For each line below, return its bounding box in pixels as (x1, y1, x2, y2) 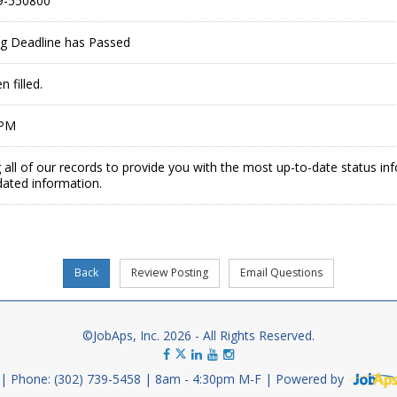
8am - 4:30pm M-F (155, 370, 265, 388)
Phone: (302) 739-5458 (11, 370, 144, 388)
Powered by (276, 370, 347, 388)
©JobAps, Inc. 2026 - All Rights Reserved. (82, 327, 315, 345)
